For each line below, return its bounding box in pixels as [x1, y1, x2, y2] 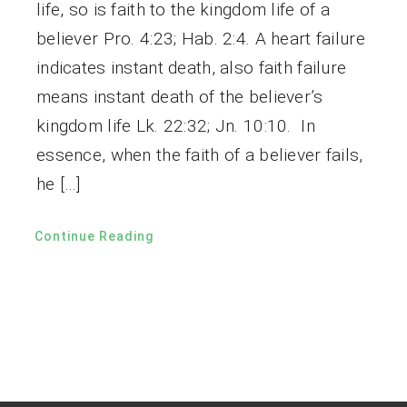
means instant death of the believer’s [35, 85, 323, 107]
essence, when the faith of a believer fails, [35, 144, 363, 165]
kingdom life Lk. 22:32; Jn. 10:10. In [35, 114, 315, 136]
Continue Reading [34, 228, 154, 243]
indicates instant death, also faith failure [35, 56, 347, 78]
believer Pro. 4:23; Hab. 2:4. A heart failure [35, 27, 365, 49]
